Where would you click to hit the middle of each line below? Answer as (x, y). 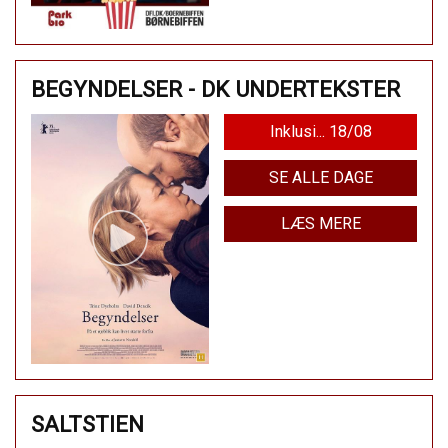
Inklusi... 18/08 (320, 132)
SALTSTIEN (87, 423)
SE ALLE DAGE (320, 178)
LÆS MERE (320, 224)
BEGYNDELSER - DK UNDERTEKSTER (215, 89)
